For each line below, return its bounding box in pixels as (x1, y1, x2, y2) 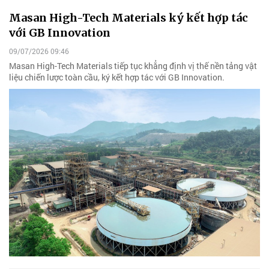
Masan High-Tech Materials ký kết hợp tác (9, 10, 248, 25)
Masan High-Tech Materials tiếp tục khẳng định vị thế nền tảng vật (9, 59, 257, 71)
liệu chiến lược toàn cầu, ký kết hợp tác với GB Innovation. (9, 71, 225, 83)
